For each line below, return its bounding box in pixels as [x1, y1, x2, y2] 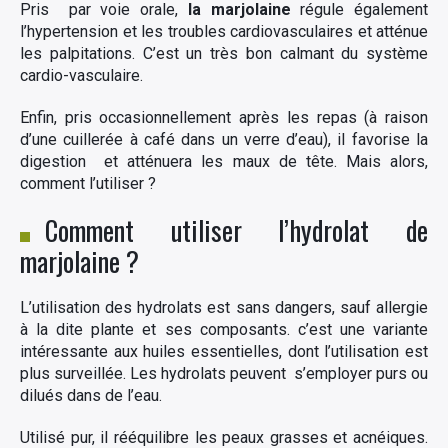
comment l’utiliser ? [20, 174, 156, 193]
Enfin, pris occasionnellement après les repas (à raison [20, 108, 428, 127]
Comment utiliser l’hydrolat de [45, 210, 428, 250]
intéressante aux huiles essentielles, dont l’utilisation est [20, 342, 428, 361]
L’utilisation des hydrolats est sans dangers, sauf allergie [20, 298, 428, 317]
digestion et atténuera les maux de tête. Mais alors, [20, 152, 428, 171]
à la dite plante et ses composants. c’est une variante [20, 320, 428, 339]
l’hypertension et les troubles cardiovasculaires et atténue [20, 22, 428, 41]
